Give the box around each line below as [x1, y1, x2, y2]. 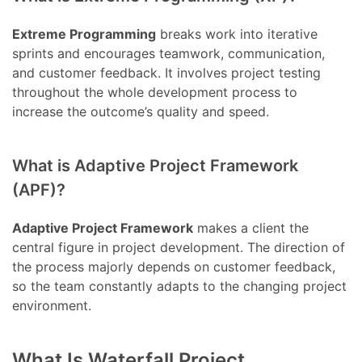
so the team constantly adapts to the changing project [12, 278, 347, 295]
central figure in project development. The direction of [12, 239, 346, 256]
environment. [12, 297, 92, 314]
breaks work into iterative [156, 26, 318, 43]
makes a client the [193, 220, 309, 237]
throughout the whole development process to [12, 84, 298, 101]
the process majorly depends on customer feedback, [12, 259, 336, 276]
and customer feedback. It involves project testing [12, 65, 322, 82]
